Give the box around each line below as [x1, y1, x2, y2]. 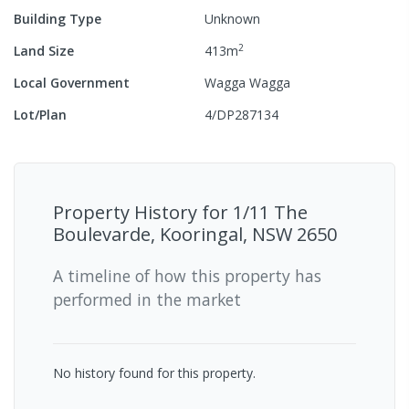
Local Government [14, 73, 130, 91]
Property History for [53, 199, 233, 225]
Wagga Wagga [204, 73, 290, 91]
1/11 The [233, 199, 308, 225]
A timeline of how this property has [53, 264, 321, 287]
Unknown [204, 9, 260, 27]
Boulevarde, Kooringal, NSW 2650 [53, 221, 337, 246]
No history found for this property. [53, 363, 256, 382]
